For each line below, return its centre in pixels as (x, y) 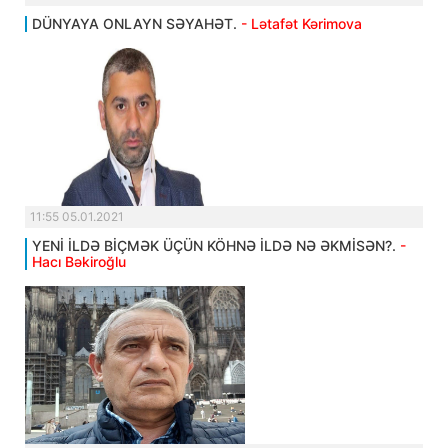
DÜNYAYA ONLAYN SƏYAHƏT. (136, 24)
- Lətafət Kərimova (301, 24)
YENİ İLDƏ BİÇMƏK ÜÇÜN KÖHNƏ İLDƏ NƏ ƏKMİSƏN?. (216, 246)
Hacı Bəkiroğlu (79, 262)
